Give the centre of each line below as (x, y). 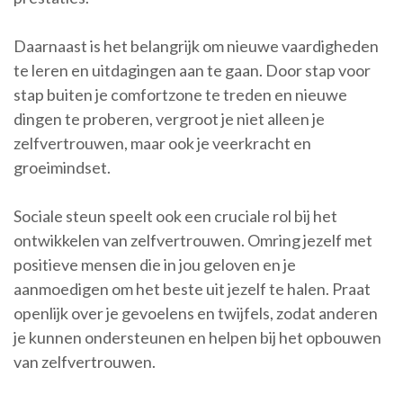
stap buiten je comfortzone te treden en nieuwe (180, 95)
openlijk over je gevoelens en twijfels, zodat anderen (196, 313)
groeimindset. (62, 168)
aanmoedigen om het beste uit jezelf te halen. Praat (192, 289)
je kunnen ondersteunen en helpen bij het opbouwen (197, 338)
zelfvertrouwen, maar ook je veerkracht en (162, 143)
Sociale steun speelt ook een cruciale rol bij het (175, 216)
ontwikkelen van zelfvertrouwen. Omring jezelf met (193, 241)
